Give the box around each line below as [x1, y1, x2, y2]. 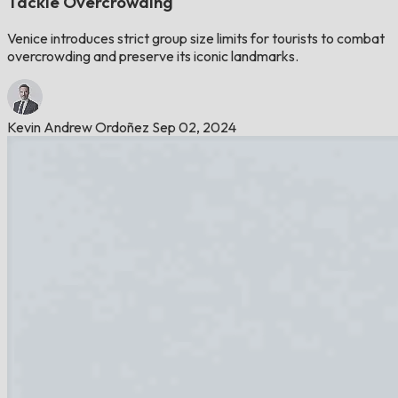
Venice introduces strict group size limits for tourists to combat [7, 28, 385, 47]
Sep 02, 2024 [152, 117, 236, 136]
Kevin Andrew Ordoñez [7, 117, 149, 136]
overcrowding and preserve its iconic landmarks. [7, 46, 298, 65]
